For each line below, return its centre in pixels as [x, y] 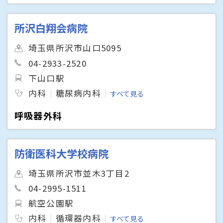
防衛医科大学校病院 [62, 154]
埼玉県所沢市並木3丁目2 [79, 173]
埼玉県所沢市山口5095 [75, 48]
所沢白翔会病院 [51, 28]
